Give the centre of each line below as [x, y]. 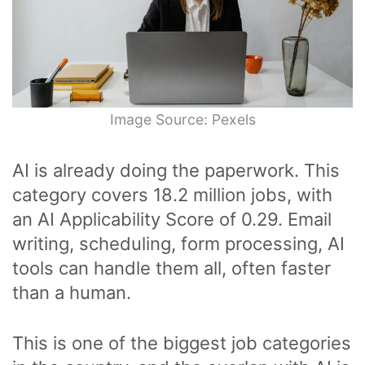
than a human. [72, 293]
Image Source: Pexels [182, 120]
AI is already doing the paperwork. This [176, 171]
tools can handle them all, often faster [172, 268]
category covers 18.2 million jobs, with [172, 195]
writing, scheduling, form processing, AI [178, 244]
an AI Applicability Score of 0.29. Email [172, 220]
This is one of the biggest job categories [182, 343]
